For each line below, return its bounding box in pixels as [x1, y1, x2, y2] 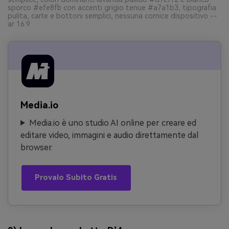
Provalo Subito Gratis [35, 173, 118, 182]
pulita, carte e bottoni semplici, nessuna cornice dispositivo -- [8, 11, 217, 20]
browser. [20, 142, 53, 152]
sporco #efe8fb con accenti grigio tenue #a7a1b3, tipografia [8, 3, 216, 12]
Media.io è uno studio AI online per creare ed [29, 118, 196, 128]
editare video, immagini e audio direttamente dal [20, 130, 198, 140]
